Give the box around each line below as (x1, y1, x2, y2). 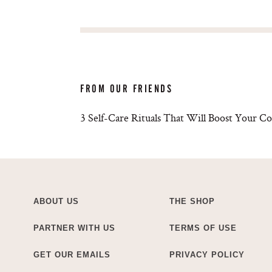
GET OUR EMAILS (33, 250, 110, 259)
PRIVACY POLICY (169, 250, 245, 259)
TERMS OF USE (169, 223, 237, 233)
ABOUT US (33, 196, 79, 206)
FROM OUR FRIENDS (80, 82, 173, 95)
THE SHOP (169, 196, 215, 206)
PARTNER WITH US (33, 223, 115, 233)
